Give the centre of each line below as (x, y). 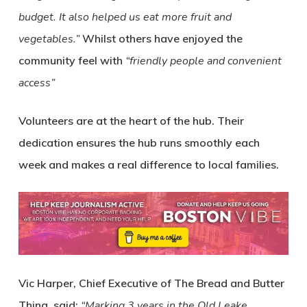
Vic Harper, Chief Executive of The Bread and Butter (151, 283)
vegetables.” (49, 39)
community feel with (72, 60)
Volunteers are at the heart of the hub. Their (131, 121)
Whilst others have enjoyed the (161, 38)
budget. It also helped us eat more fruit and (125, 17)
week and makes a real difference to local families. (148, 164)
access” (36, 83)
